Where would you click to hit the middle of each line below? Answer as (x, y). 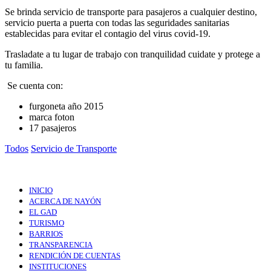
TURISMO (47, 223)
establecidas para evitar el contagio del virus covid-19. (108, 33)
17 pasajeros (54, 128)
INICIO (41, 190)
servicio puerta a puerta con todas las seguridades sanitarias (117, 22)
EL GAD (43, 212)
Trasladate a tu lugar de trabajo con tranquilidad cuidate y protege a (132, 54)
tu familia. (24, 65)
